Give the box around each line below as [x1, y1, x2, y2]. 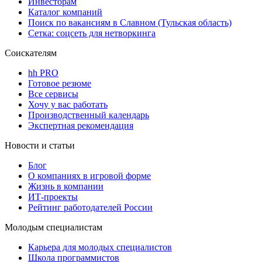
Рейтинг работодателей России [28, 202, 153, 212]
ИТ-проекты [28, 191, 78, 202]
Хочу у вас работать [28, 99, 108, 109]
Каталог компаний [28, 6, 102, 17]
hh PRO [28, 67, 58, 78]
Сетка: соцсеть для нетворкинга [28, 27, 156, 38]
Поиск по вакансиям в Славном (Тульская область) [28, 17, 232, 27]
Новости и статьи [5, 140, 75, 150]
